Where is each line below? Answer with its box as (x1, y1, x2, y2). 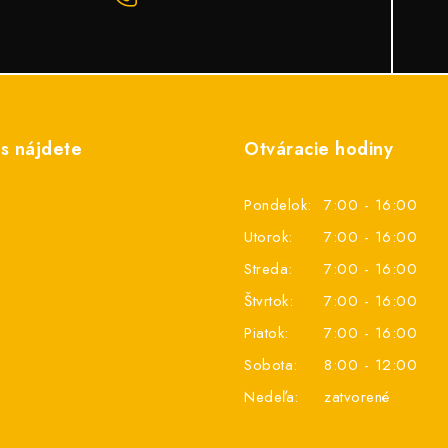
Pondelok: (244, 194, 312, 217)
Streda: (244, 258, 293, 281)
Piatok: (244, 322, 289, 345)
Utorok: (244, 226, 293, 249)
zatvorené (324, 386, 390, 409)
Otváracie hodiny (244, 136, 393, 163)
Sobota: (244, 354, 298, 377)
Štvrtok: (244, 290, 293, 313)
